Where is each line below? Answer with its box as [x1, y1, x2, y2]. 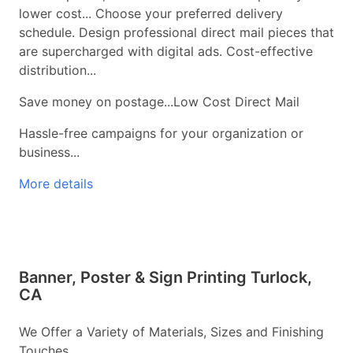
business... [19, 144, 80, 161]
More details [19, 176, 93, 192]
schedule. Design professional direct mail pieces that [19, 24, 334, 41]
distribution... [19, 62, 96, 79]
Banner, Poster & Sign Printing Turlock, [19, 268, 312, 288]
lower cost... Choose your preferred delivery [19, 6, 283, 22]
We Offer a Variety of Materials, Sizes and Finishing [19, 324, 324, 340]
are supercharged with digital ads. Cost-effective [19, 43, 313, 60]
